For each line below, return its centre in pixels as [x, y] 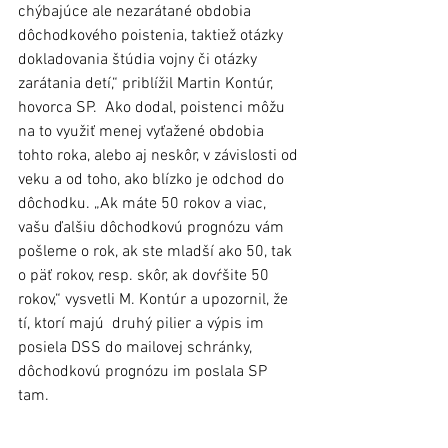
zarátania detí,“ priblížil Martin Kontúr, [147, 83]
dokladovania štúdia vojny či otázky [139, 59]
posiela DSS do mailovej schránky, [136, 347]
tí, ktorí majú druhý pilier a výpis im [143, 323]
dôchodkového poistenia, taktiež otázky [152, 35]
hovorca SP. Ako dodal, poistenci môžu [153, 107]
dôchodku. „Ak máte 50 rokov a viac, [144, 203]
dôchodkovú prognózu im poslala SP [144, 371]
